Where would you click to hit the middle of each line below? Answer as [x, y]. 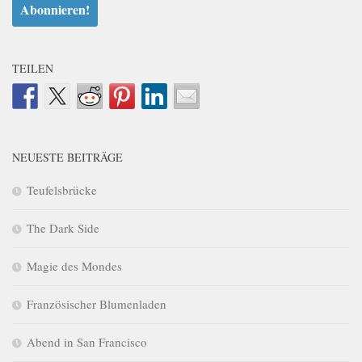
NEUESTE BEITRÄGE [67, 158]
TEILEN [33, 69]
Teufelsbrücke [62, 190]
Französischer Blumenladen [97, 304]
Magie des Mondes [74, 266]
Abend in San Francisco [87, 342]
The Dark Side [63, 228]
